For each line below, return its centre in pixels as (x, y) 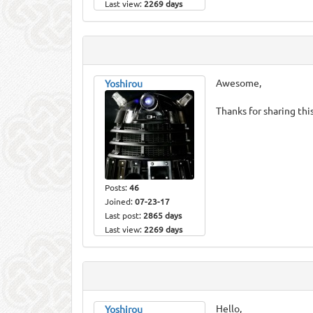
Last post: (124, 215)
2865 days (162, 215)
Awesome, (239, 82)
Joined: (120, 201)
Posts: (117, 187)
